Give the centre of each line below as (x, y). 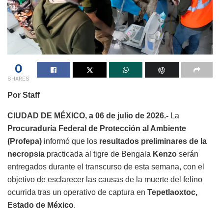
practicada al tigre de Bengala (99, 154)
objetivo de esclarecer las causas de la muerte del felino (105, 179)
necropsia (26, 154)
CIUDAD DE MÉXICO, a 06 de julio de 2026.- (88, 115)
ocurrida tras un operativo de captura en (77, 192)
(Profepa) (25, 141)
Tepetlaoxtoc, (172, 192)
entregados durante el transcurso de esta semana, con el (106, 166)
